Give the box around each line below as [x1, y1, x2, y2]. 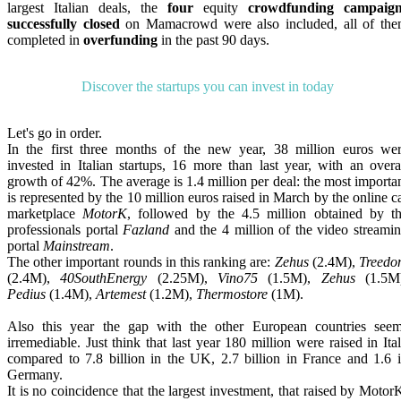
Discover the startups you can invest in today [81, 79, 334, 94]
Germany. [7, 367, 63, 382]
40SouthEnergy [60, 270, 148, 286]
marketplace [7, 206, 83, 221]
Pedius [7, 286, 46, 302]
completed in [7, 32, 83, 47]
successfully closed [7, 16, 120, 31]
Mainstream [43, 238, 110, 253]
